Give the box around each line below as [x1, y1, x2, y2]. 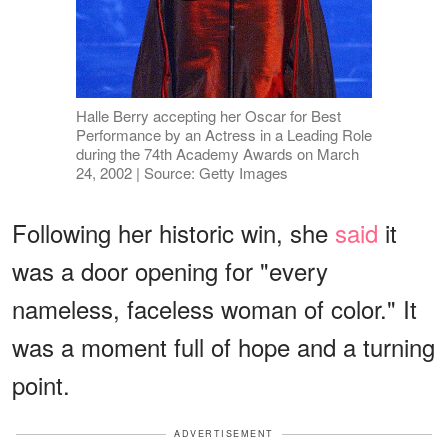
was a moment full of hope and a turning [12, 329, 435, 365]
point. [12, 367, 70, 403]
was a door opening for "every [12, 253, 328, 289]
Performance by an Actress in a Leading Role [75, 124, 372, 146]
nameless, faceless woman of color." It [12, 291, 417, 327]
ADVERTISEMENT [174, 427, 274, 441]
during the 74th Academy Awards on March [75, 143, 359, 165]
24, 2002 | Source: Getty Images [75, 162, 288, 184]
